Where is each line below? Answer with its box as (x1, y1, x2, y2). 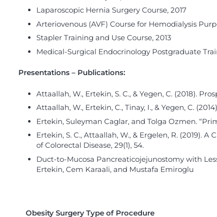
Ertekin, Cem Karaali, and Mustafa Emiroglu (36, 164, 194, 174)
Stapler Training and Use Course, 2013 (36, 33, 171, 43)
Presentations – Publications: (18, 68, 125, 77)
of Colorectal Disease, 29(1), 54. (36, 140, 144, 150)
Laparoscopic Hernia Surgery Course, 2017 (36, 5, 186, 15)
